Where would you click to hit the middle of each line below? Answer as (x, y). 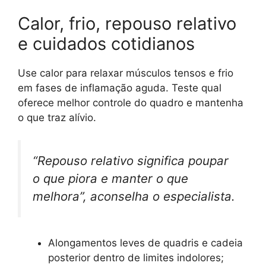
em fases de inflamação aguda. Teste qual (120, 88)
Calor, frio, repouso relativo (127, 23)
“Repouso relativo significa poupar (131, 161)
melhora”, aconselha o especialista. (134, 197)
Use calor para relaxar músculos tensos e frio (126, 73)
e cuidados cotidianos (106, 43)
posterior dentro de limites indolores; (136, 257)
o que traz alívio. (57, 117)
